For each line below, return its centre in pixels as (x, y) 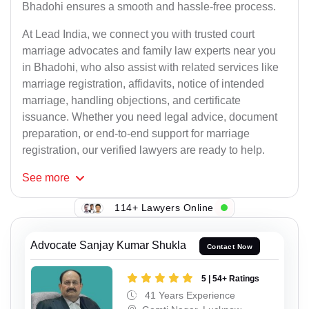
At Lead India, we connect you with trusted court (138, 34)
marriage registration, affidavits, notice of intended (143, 84)
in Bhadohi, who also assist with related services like (150, 68)
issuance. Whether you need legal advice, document (150, 117)
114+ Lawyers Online (164, 207)
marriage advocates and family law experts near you (149, 51)
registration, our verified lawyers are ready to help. (143, 150)
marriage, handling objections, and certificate (131, 101)
